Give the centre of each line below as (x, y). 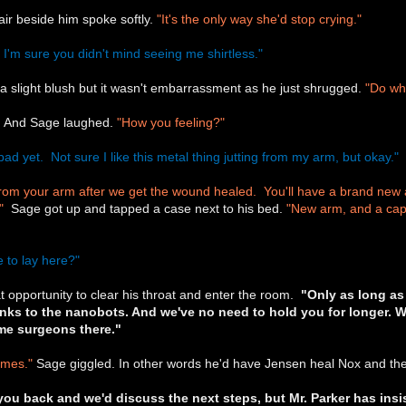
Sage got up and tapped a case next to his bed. (145, 208)
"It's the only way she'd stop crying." (260, 19)
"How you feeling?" (171, 122)
